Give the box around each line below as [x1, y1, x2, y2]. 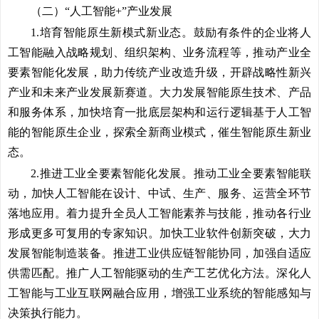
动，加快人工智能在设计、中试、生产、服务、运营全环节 [8, 187, 311, 199]
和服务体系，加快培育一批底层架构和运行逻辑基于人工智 [8, 106, 311, 118]
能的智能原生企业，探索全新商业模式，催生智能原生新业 [8, 126, 311, 138]
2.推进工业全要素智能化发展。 [31, 167, 194, 179]
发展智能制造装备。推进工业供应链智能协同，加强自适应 [8, 247, 311, 259]
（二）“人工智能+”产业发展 [31, 5, 172, 17]
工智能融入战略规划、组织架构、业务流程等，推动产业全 [8, 46, 311, 58]
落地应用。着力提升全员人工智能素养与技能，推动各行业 [8, 207, 311, 219]
